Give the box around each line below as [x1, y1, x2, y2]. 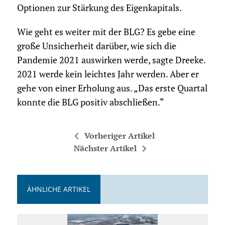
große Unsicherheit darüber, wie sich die [17, 40, 176, 52]
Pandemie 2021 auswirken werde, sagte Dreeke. [17, 54, 205, 66]
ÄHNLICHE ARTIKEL [27, 184, 90, 194]
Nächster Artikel [73, 143, 137, 154]
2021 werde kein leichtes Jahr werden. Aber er [17, 68, 199, 80]
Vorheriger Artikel [84, 130, 155, 142]
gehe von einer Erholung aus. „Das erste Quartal [17, 82, 207, 94]
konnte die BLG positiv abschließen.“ [17, 96, 164, 108]
